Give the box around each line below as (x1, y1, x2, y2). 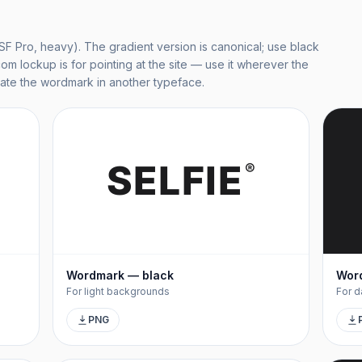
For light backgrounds (66, 285, 170, 297)
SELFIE (106, 157, 244, 204)
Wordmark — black (66, 268, 175, 282)
